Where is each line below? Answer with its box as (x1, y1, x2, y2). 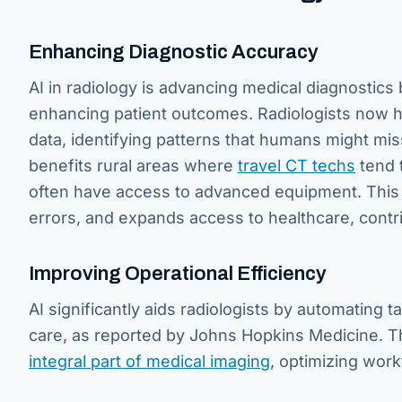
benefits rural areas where (29, 155, 238, 175)
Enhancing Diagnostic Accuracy (29, 40, 319, 63)
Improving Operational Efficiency (29, 262, 327, 284)
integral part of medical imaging (29, 351, 270, 371)
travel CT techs (238, 155, 355, 175)
